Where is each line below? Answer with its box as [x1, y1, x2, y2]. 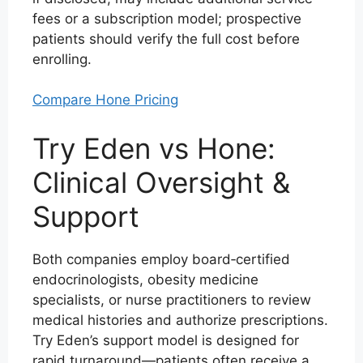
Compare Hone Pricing [32, 92, 178, 108]
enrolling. [32, 50, 92, 67]
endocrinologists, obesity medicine [32, 271, 258, 288]
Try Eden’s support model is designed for [32, 331, 299, 348]
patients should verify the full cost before [32, 30, 300, 47]
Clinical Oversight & [32, 164, 290, 199]
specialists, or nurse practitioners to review [32, 291, 311, 308]
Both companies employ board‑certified [32, 250, 290, 267]
